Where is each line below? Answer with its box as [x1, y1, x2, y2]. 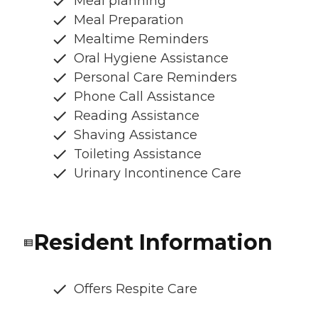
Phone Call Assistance [74, 89, 215, 105]
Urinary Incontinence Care [74, 165, 241, 182]
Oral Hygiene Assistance [74, 50, 229, 67]
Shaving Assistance [74, 127, 197, 143]
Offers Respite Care [74, 281, 197, 297]
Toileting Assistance [74, 146, 202, 163]
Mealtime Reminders [74, 31, 209, 48]
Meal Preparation [74, 12, 184, 28]
